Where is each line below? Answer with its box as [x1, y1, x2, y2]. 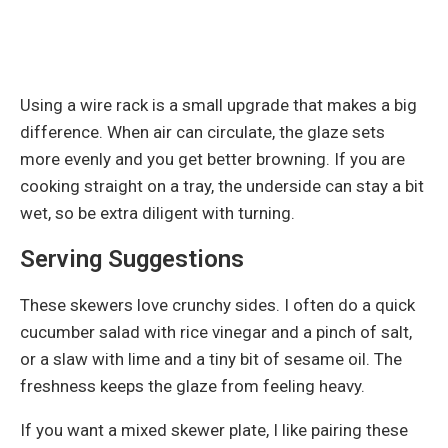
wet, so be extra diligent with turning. [20, 202, 295, 223]
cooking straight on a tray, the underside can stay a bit [20, 175, 424, 196]
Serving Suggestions [20, 244, 244, 273]
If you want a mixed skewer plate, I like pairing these [20, 419, 408, 440]
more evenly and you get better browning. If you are [20, 148, 405, 169]
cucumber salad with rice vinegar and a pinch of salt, [20, 321, 412, 342]
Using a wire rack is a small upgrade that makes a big [20, 94, 417, 115]
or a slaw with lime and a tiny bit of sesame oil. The [20, 348, 402, 369]
